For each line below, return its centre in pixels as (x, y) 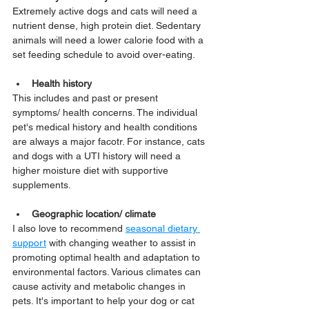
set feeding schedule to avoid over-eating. (104, 54)
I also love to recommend (69, 228)
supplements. (42, 185)
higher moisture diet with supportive (92, 170)
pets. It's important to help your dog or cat (105, 301)
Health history (62, 83)
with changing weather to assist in (122, 243)
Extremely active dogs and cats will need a (106, 11)
